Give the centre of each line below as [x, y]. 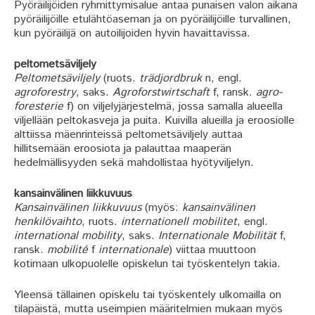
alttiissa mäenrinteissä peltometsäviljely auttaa [128, 134]
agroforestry [45, 92]
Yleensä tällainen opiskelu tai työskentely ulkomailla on [148, 295]
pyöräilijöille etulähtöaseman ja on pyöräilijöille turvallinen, [153, 19]
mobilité [69, 250]
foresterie [39, 106]
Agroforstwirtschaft [163, 92]
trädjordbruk [172, 78]
